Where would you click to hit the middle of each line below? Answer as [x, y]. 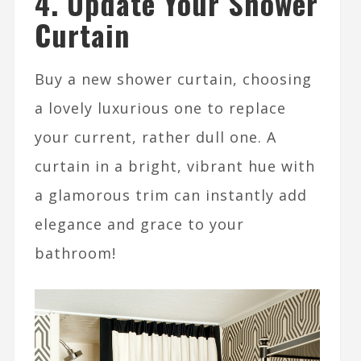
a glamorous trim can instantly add [170, 195]
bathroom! [75, 253]
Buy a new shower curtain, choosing [173, 79]
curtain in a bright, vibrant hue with [174, 166]
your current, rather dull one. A [155, 137]
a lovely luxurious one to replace [160, 108]
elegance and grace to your [139, 224]
